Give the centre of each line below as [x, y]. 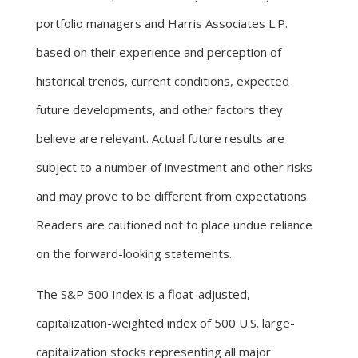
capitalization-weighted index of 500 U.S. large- [165, 322]
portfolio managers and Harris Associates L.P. [162, 23]
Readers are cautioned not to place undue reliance [174, 224]
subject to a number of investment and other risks [174, 167]
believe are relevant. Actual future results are [160, 138]
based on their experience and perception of [159, 52]
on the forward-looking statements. [134, 253]
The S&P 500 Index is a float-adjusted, [143, 294]
